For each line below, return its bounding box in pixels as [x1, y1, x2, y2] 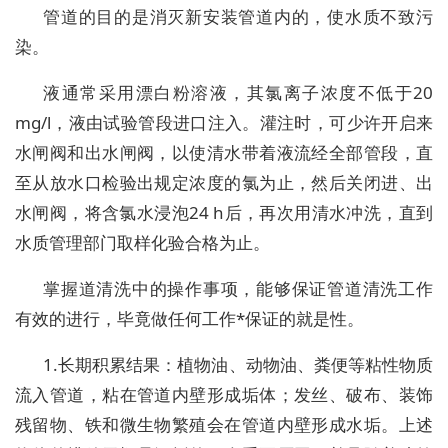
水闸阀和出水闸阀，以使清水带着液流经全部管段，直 [15, 141, 433, 165]
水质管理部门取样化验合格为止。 [15, 231, 270, 255]
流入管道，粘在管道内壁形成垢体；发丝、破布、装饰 [15, 383, 433, 407]
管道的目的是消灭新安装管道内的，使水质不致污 [43, 5, 433, 29]
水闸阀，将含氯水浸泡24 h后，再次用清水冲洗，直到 [15, 201, 433, 225]
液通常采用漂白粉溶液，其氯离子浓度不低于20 [43, 81, 433, 105]
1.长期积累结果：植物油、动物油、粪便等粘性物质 [43, 353, 433, 377]
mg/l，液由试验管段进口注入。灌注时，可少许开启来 [15, 111, 433, 135]
